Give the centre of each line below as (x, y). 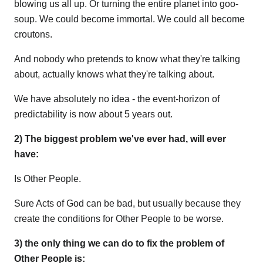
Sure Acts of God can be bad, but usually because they (127, 204)
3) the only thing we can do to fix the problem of (119, 244)
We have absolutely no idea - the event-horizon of (117, 99)
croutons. (33, 35)
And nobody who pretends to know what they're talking (127, 59)
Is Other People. (48, 179)
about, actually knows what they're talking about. (114, 75)
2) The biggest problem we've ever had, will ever (120, 139)
